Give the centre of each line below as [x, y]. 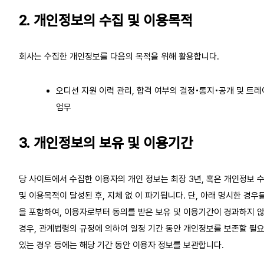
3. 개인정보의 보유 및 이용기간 [106, 143]
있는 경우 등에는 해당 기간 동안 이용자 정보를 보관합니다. [121, 245]
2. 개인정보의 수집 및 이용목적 [106, 20]
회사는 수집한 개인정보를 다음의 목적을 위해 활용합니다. [119, 56]
